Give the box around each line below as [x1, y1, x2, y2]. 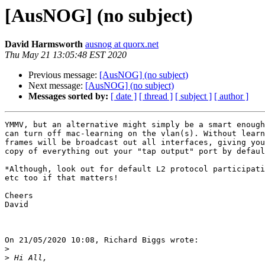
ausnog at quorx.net [85, 39, 159, 50]
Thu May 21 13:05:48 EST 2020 [5, 50, 127, 60]
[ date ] [111, 91, 137, 102]
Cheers [5, 191, 33, 201]
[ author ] [214, 91, 248, 102]
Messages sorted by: [28, 91, 108, 102]
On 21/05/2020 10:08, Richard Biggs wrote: [5, 235, 199, 245]
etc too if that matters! [5, 173, 118, 183]
